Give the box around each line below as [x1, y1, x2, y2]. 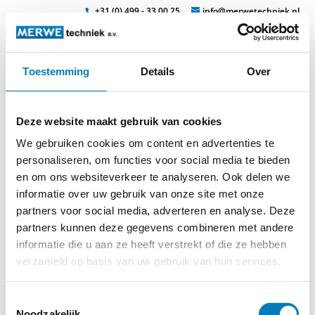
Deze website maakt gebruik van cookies [16, 115, 222, 127]
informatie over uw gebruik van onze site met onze [16, 187, 264, 200]
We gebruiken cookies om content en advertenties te [16, 136, 274, 149]
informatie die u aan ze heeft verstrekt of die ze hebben [16, 238, 286, 250]
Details [140, 65, 175, 77]
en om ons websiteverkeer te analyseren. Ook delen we [16, 170, 290, 183]
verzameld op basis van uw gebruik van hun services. [16, 255, 281, 267]
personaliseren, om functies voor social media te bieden [16, 153, 290, 166]
